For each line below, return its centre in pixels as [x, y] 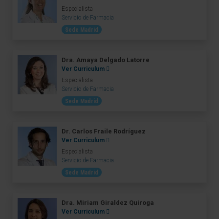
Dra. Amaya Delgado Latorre [106, 60]
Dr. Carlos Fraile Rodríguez [104, 131]
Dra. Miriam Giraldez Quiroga [108, 203]
